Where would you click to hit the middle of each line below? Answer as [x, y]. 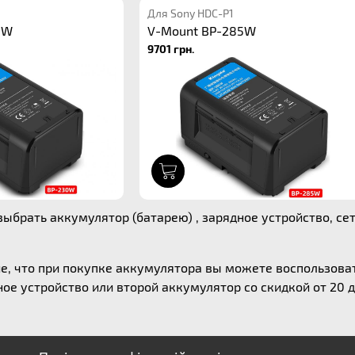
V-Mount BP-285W [201, 31]
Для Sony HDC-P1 [190, 13]
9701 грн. [170, 48]
